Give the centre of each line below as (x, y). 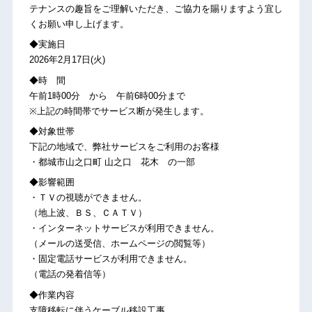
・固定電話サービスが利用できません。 (110, 259)
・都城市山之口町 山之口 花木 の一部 (112, 162)
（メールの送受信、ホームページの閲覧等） (119, 244)
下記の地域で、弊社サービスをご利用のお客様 (124, 147)
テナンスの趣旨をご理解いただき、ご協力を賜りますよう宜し (156, 9)
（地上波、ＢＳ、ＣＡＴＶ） (88, 213)
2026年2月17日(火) (67, 60)
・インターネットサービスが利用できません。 (124, 228)
